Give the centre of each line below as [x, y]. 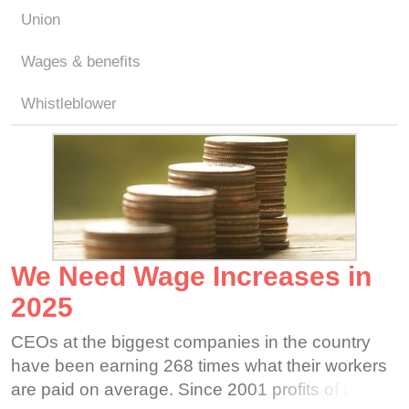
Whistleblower [69, 104]
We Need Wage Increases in [191, 276]
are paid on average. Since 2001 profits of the [189, 389]
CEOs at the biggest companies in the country [191, 342]
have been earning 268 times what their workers [199, 366]
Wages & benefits [81, 62]
